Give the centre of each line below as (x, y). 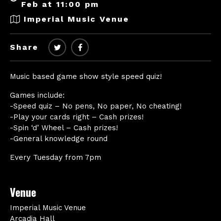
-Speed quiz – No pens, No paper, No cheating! (96, 106)
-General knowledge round (59, 138)
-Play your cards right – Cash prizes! (77, 117)
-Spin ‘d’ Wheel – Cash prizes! (64, 128)
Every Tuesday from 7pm (55, 157)
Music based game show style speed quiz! (86, 76)
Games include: (37, 95)
